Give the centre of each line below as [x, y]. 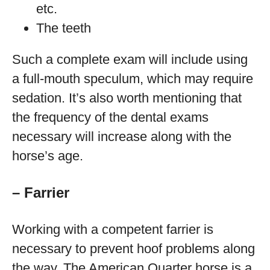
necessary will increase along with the [122, 137]
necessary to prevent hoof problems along [133, 249]
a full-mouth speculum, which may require [133, 79]
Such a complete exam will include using [130, 59]
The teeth [64, 28]
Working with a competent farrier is [113, 229]
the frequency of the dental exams [110, 117]
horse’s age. [48, 156]
